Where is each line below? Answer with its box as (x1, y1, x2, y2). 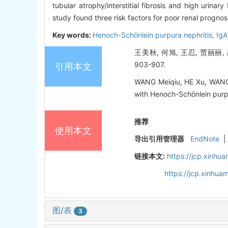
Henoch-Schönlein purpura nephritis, (93, 31, 216, 40)
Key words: (52, 31, 93, 40)
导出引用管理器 (134, 134, 185, 144)
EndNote (190, 134, 220, 144)
